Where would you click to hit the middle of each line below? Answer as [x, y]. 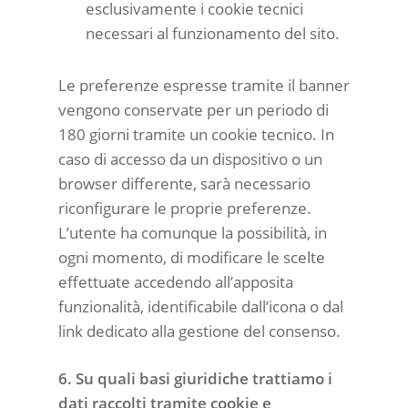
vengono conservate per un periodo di [194, 109]
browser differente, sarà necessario [184, 183]
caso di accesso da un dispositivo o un [190, 158]
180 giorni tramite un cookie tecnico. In [196, 134]
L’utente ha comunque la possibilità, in [193, 232]
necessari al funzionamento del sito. [213, 33]
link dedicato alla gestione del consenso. [199, 331]
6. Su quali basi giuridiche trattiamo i [195, 378]
